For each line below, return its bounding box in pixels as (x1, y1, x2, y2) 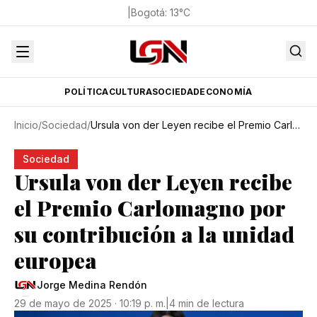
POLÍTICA (64, 86, 109, 97)
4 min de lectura (169, 297, 244, 309)
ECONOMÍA (200, 86, 253, 97)
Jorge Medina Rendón (37, 279, 147, 291)
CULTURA (108, 86, 152, 97)
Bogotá (130, 6, 165, 18)
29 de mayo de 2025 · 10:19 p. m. (14, 297, 166, 309)
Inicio (14, 119, 38, 131)
